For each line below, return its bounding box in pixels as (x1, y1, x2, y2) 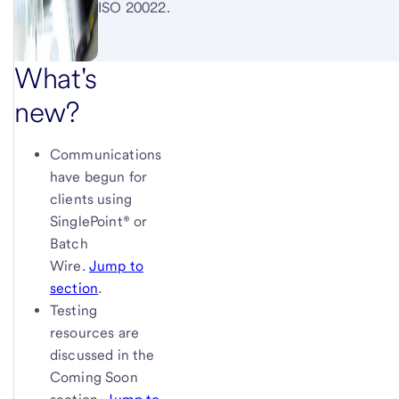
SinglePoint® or (50, 212, 148, 230)
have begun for (50, 167, 148, 185)
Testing (50, 301, 98, 319)
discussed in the (50, 346, 155, 363)
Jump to (88, 256, 144, 274)
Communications (50, 145, 162, 163)
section (50, 279, 99, 297)
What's (14, 60, 98, 95)
